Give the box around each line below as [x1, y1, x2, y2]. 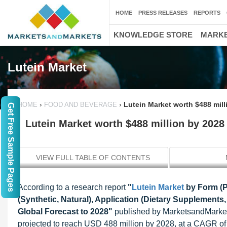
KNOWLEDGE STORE [113, 30, 193, 39]
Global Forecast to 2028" [18, 207, 112, 216]
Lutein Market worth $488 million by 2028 [25, 118, 224, 129]
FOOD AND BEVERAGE [42, 101, 119, 108]
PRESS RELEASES [138, 10, 187, 16]
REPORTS [194, 10, 220, 16]
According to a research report [18, 183, 128, 192]
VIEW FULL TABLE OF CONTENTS [36, 154, 150, 162]
